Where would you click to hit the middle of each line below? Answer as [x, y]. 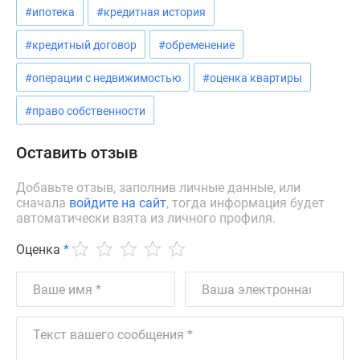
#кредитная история [151, 12]
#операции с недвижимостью [103, 78]
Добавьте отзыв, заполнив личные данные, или [158, 188]
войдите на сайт [118, 203]
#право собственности [85, 111]
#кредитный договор [81, 45]
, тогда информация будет [245, 203]
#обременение [196, 45]
